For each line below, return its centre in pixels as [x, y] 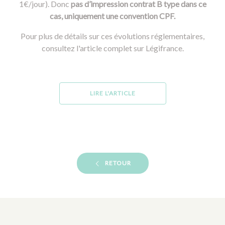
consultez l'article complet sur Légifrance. [113, 48]
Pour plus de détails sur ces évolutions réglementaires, [113, 36]
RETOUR [118, 163]
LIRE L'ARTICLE [113, 93]
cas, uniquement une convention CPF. [113, 16]
